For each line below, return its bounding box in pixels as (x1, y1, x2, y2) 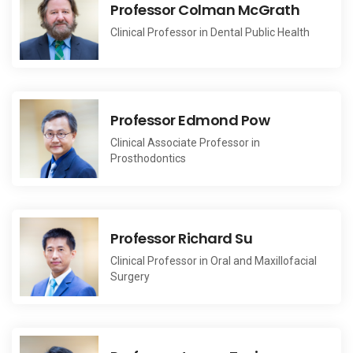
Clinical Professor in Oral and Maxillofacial (110, 254, 317, 267)
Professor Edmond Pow (110, 110, 269, 130)
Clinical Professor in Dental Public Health (110, 25, 310, 39)
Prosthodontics (110, 151, 186, 165)
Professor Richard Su (110, 228, 252, 248)
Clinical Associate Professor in (110, 136, 260, 149)
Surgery (110, 269, 150, 283)
